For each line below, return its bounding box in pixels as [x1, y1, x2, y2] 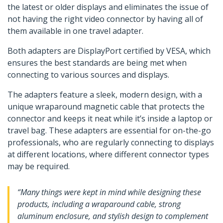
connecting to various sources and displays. [7, 69, 169, 81]
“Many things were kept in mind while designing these [17, 187, 201, 198]
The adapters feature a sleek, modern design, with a [7, 89, 202, 101]
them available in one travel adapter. [7, 25, 143, 37]
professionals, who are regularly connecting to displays [7, 137, 214, 148]
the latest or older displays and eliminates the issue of [7, 1, 209, 13]
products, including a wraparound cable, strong [17, 199, 181, 210]
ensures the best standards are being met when [7, 57, 187, 69]
